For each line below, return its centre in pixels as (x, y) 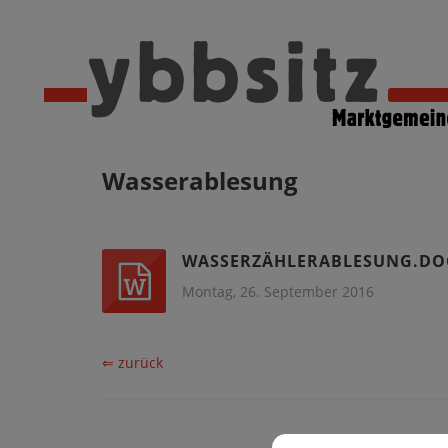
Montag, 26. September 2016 (278, 291)
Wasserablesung (200, 180)
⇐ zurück (132, 362)
